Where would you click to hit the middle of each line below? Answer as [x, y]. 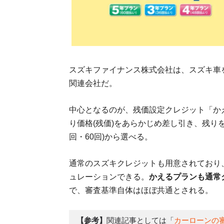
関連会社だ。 [93, 83]
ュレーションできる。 [109, 177]
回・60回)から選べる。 [111, 137]
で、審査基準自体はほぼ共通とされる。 [141, 190]
